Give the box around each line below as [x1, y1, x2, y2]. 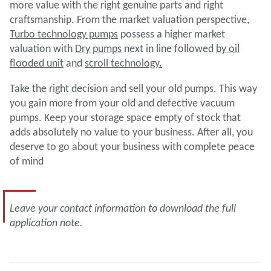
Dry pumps [75, 42, 122, 55]
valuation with [10, 42, 75, 55]
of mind [10, 154, 44, 168]
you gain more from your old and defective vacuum [10, 96, 235, 109]
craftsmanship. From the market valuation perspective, [10, 13, 249, 26]
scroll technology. [85, 56, 162, 70]
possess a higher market [118, 27, 225, 41]
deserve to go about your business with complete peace [10, 140, 255, 153]
